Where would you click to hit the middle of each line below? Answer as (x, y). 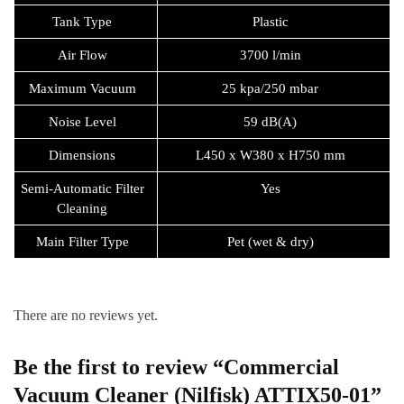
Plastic (270, 21)
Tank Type (83, 21)
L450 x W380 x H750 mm (270, 155)
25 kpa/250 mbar (271, 88)
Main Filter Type (82, 241)
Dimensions (83, 155)
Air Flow (82, 55)
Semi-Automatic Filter (82, 188)
